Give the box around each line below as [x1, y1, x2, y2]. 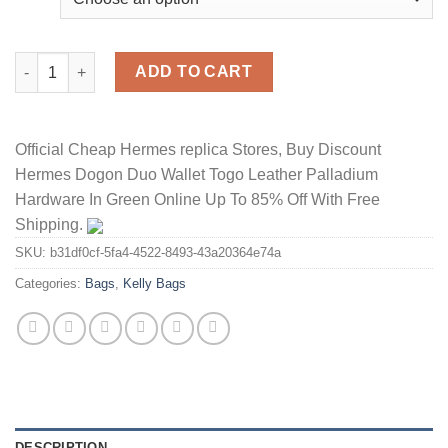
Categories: [15, 276, 85, 292]
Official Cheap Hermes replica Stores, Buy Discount [15, 141, 381, 159]
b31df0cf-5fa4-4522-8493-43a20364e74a [50, 245, 281, 261]
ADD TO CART [135, 63, 253, 81]
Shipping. [15, 216, 87, 234]
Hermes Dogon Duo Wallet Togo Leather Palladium [15, 166, 378, 184]
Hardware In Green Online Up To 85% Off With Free [15, 191, 380, 209]
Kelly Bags [123, 276, 186, 292]
